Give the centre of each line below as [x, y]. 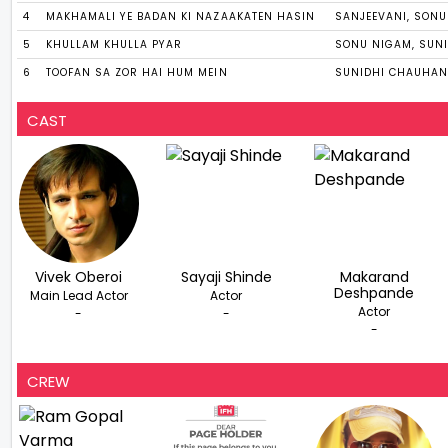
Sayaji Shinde [226, 277]
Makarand [374, 277]
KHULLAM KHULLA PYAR [114, 45]
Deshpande [374, 293]
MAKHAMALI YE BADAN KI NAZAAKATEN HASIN [180, 17]
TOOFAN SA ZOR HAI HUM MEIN [137, 73]
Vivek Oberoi [79, 277]
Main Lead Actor [78, 296]
